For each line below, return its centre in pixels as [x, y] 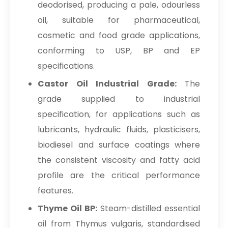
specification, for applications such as [119, 114]
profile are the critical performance [119, 175]
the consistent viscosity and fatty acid [119, 160]
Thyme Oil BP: [67, 208]
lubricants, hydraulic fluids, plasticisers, [119, 129]
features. [55, 190]
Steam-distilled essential [149, 208]
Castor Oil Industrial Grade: [107, 83]
